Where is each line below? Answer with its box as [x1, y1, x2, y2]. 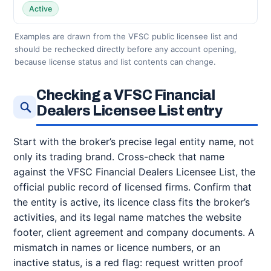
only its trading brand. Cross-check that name [13, 151, 224, 163]
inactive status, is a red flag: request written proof [13, 256, 243, 269]
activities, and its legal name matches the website [13, 211, 241, 223]
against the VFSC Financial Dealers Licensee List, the [13, 166, 255, 178]
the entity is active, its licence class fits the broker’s [13, 196, 250, 208]
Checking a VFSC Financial [36, 88, 215, 103]
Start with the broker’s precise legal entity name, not [13, 135, 254, 148]
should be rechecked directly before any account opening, [15, 44, 237, 54]
